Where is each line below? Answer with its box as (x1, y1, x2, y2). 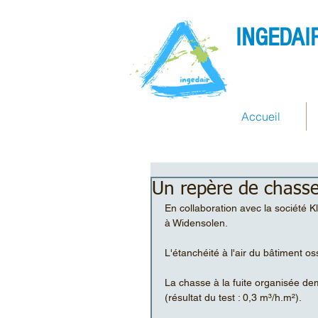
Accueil (241, 109, 280, 124)
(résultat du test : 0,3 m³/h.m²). (165, 292, 304, 303)
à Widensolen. (165, 217, 230, 229)
